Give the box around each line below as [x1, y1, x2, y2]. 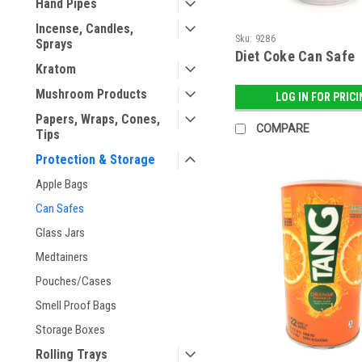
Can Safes [36, 201, 84, 216]
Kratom [36, 61, 76, 77]
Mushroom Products [36, 86, 147, 102]
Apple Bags [36, 177, 88, 192]
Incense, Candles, [36, 21, 133, 36]
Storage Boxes [36, 322, 105, 337]
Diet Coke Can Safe [234, 47, 356, 65]
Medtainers [36, 250, 88, 264]
